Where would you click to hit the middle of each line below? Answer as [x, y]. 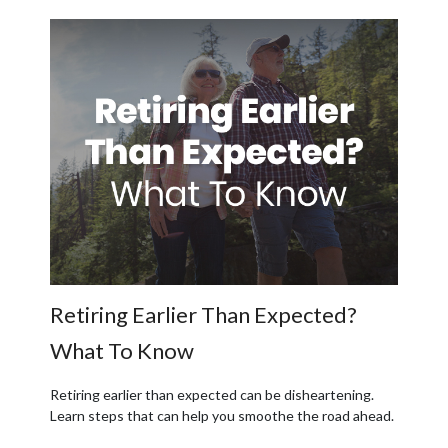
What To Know [122, 351]
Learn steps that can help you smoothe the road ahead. [222, 416]
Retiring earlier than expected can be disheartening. [212, 395]
